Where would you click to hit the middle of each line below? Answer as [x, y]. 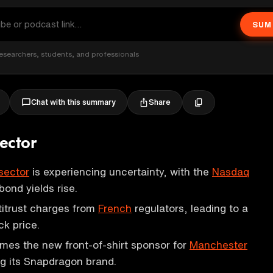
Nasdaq [231, 172]
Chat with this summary [73, 102]
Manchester [218, 245]
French [115, 208]
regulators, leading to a [190, 208]
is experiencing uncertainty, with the [121, 172]
